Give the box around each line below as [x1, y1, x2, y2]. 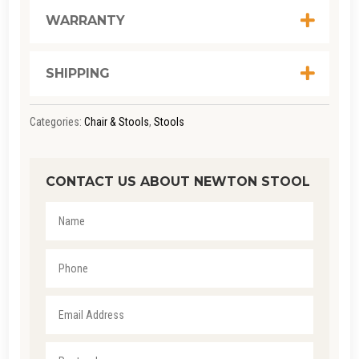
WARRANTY [45, 13, 125, 29]
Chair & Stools [83, 115, 149, 129]
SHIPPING [45, 66, 110, 82]
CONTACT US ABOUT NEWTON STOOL [45, 174, 310, 190]
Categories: [29, 115, 84, 129]
